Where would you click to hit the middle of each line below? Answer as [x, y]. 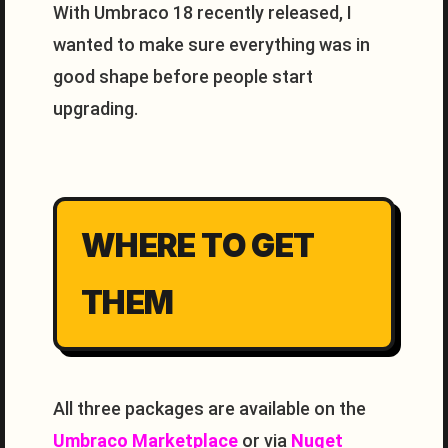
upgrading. [95, 108]
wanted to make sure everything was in [211, 44]
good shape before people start [183, 76]
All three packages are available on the [209, 408]
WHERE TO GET [198, 245]
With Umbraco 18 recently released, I [202, 12]
